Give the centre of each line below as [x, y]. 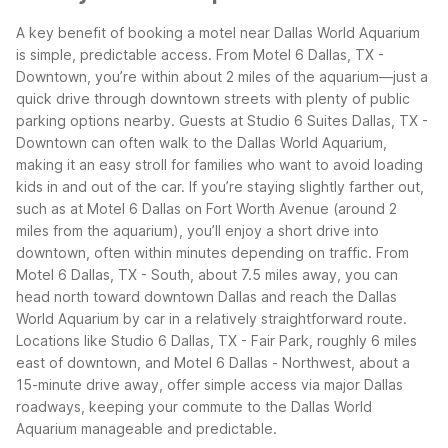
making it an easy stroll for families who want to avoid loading [219, 164]
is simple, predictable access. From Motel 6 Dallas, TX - [200, 54]
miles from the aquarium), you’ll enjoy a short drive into [197, 230]
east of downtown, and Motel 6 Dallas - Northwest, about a [213, 362]
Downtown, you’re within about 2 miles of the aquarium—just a [222, 76]
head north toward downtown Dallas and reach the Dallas [206, 296]
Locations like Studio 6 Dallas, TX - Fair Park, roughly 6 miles [216, 340]
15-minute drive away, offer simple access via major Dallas [209, 384]
